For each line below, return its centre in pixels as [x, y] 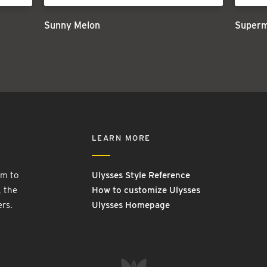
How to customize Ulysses [146, 190]
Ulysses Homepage [131, 205]
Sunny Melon [72, 25]
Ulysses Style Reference [141, 175]
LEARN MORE [121, 138]
